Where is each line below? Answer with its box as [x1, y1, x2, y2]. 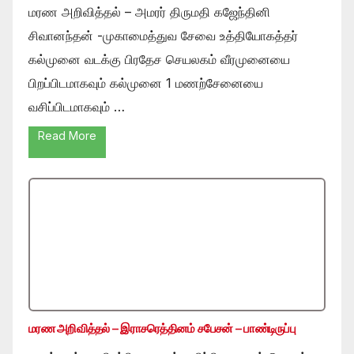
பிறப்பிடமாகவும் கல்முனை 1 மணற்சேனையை [28, 75, 263, 92]
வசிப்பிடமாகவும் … [28, 99, 125, 115]
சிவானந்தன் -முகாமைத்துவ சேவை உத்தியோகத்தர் [28, 28, 298, 44]
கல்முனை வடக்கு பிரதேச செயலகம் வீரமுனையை [28, 51, 290, 68]
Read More [38, 129, 96, 143]
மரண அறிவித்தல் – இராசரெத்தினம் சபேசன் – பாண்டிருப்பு [28, 321, 296, 337]
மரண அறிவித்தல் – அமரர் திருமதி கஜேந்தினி [28, 4, 270, 21]
